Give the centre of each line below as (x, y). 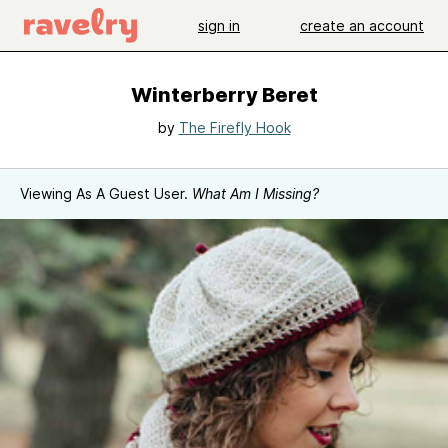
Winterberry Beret (224, 95)
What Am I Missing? (255, 193)
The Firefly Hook (234, 127)
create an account (362, 25)
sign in (219, 25)
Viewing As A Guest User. (106, 193)
